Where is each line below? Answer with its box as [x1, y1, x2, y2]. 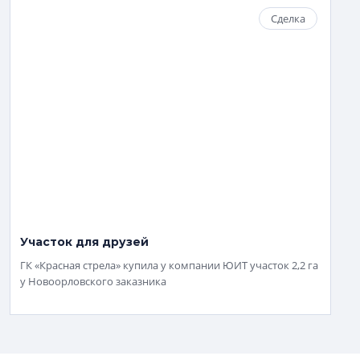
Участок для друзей [20, 235, 149, 249]
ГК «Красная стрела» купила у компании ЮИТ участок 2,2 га [20, 258, 318, 272]
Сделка [271, 11, 305, 26]
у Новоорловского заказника [20, 274, 166, 288]
